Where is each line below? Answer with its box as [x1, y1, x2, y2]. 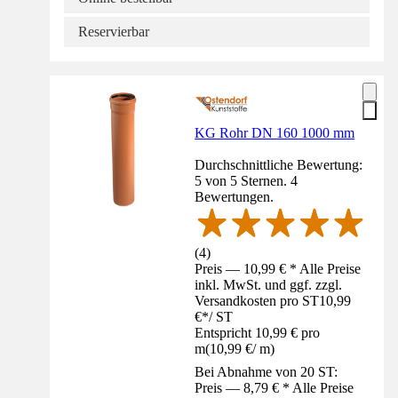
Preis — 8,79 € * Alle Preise [195, 379, 354, 395]
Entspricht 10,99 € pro [195, 324, 321, 340]
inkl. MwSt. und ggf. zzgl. [195, 276, 343, 292]
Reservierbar [78, 24, 149, 39]
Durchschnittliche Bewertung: [195, 157, 363, 172]
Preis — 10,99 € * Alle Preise [195, 260, 362, 276]
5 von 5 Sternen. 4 [195, 173, 298, 188]
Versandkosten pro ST [195, 292, 320, 308]
